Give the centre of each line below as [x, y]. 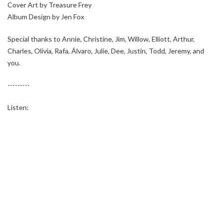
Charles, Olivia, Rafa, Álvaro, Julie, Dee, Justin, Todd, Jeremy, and [106, 51]
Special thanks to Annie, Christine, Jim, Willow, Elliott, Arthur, [101, 39]
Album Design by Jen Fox [46, 16]
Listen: [18, 107]
